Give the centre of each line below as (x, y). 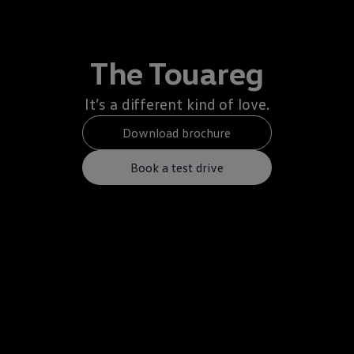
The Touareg (177, 72)
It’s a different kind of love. (177, 104)
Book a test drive (177, 167)
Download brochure (177, 132)
